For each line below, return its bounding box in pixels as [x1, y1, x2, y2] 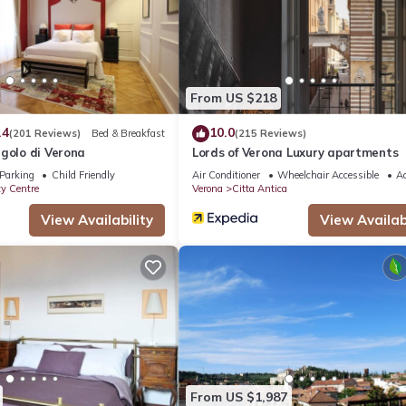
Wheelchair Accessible [277, 168, 379, 181]
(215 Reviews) [235, 127, 306, 140]
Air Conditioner [192, 168, 260, 181]
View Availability [41, 210, 153, 228]
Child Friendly [51, 168, 115, 181]
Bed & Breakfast [92, 127, 165, 140]
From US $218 [190, 90, 276, 107]
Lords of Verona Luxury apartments [192, 144, 399, 159]
